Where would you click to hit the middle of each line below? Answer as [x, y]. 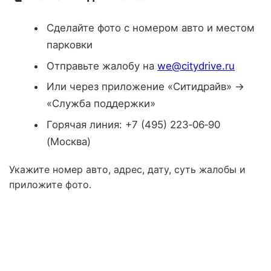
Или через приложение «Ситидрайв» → [146, 87]
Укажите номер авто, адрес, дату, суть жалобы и [127, 170]
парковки [70, 44]
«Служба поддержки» [101, 104]
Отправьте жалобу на [102, 66]
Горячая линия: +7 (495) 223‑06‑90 [134, 125]
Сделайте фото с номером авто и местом [151, 28]
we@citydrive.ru [196, 66]
